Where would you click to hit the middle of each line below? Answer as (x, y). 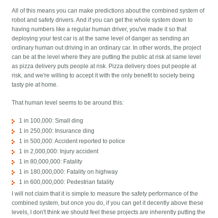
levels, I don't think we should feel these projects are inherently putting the (109, 212)
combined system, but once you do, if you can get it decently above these (108, 203)
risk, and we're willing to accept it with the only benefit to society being (103, 75)
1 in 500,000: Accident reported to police (72, 141)
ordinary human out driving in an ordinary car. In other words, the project (107, 47)
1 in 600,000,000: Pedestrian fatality (67, 182)
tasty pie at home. (35, 84)
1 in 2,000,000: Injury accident (59, 151)
